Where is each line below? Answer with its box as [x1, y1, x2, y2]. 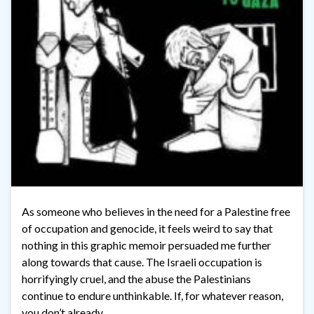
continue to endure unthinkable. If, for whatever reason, [22, 288, 283, 302]
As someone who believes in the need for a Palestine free [22, 204, 290, 218]
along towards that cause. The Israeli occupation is [22, 254, 262, 268]
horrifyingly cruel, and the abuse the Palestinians [22, 271, 251, 285]
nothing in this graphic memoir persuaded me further [22, 238, 271, 252]
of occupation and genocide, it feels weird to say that [22, 221, 273, 235]
